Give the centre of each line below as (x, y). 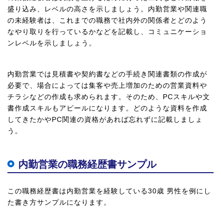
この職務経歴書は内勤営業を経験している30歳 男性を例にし (109, 191)
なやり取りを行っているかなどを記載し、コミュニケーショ (107, 32)
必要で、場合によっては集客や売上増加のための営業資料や (107, 85)
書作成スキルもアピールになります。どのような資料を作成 (107, 108)
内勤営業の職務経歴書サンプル (87, 164)
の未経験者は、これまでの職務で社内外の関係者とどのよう (107, 20)
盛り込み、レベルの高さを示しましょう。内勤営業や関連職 (107, 9)
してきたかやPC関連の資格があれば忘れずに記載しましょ (105, 119)
